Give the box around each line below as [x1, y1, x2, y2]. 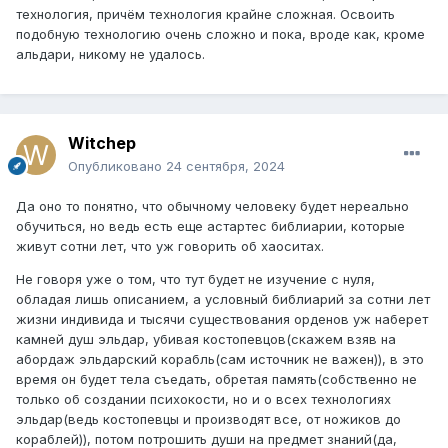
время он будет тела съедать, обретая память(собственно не [16, 370, 417, 387]
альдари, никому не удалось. [16, 45, 205, 62]
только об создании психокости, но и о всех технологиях [16, 390, 391, 407]
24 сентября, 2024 [166, 157, 285, 174]
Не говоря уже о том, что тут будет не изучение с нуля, [16, 270, 375, 287]
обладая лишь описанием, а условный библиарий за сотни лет [16, 290, 430, 307]
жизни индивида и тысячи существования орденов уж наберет [16, 310, 428, 327]
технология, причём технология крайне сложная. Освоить [16, 5, 395, 22]
